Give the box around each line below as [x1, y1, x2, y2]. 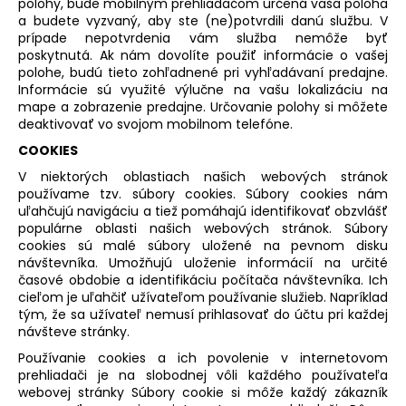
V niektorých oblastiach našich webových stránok [18, 167, 388, 186]
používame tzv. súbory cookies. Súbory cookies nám [18, 184, 388, 203]
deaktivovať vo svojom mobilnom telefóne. [18, 114, 293, 133]
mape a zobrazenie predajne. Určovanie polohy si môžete [18, 97, 388, 116]
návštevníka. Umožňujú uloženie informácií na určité [18, 253, 388, 272]
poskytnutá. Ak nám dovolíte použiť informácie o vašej [18, 45, 388, 64]
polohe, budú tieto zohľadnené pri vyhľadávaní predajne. [18, 63, 388, 82]
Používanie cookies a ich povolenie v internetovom [18, 348, 388, 367]
